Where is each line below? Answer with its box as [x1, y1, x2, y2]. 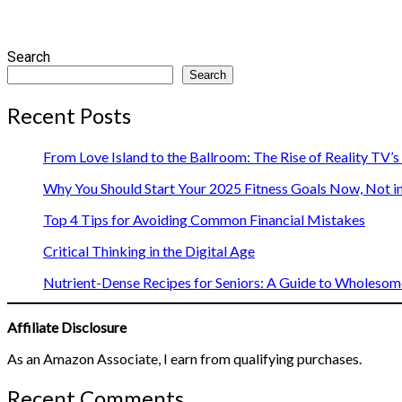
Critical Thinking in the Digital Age [43, 242, 255, 260]
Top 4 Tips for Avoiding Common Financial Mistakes [43, 211, 365, 229]
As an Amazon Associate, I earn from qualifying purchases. [7, 350, 362, 368]
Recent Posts [7, 101, 131, 128]
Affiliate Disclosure [7, 319, 127, 336]
